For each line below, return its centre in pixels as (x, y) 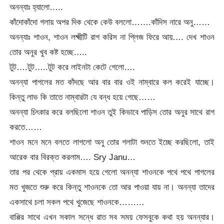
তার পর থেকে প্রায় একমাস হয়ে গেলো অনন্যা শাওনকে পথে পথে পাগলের (112, 172)
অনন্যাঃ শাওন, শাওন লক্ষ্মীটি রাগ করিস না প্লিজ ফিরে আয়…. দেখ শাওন (112, 37)
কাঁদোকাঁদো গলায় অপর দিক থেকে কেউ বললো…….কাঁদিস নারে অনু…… (110, 22)
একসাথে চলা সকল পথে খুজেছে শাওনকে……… (77, 202)
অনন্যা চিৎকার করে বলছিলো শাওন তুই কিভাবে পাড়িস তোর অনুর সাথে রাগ (112, 112)
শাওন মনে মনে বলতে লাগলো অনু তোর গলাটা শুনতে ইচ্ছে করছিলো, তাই (112, 142)
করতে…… (26, 127)
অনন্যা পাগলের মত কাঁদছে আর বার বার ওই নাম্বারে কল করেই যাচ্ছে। (112, 82)
